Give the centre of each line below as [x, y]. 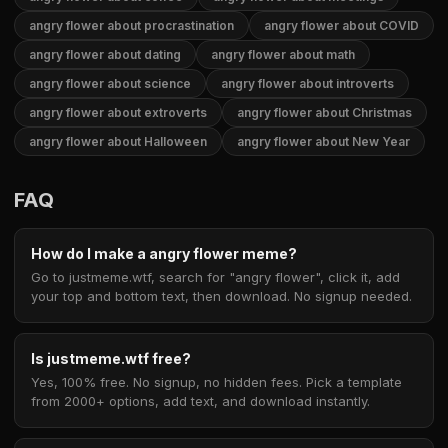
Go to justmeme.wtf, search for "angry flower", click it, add [215, 277]
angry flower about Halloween [118, 141]
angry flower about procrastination [131, 25]
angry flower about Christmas [324, 112]
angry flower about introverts [307, 83]
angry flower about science [110, 83]
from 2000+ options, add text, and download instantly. [200, 401]
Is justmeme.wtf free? [111, 358]
